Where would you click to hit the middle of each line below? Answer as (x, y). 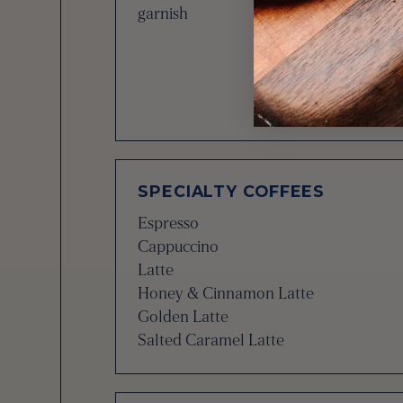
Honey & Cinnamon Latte (226, 293)
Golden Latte (184, 317)
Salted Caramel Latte (211, 340)
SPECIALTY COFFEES (232, 191)
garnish (163, 13)
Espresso (169, 223)
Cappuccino (179, 246)
